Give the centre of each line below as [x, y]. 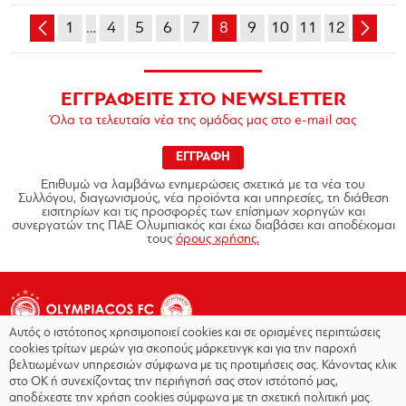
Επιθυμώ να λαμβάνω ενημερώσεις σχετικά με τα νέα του [203, 185]
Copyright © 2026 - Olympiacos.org [109, 392]
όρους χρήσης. [217, 240]
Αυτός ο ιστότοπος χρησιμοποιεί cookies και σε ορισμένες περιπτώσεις [195, 333]
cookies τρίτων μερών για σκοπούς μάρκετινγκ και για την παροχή [183, 349]
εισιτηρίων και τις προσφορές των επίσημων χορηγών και [203, 213]
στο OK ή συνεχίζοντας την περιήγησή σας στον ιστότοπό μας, [174, 382]
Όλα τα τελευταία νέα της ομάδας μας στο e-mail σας [203, 121]
